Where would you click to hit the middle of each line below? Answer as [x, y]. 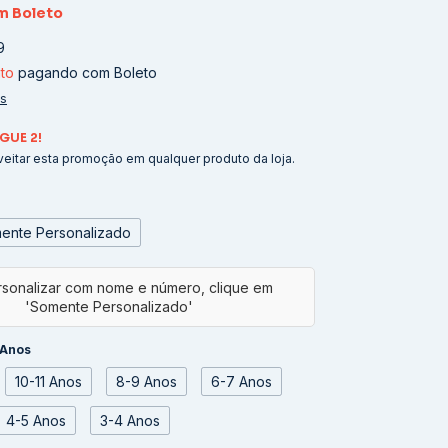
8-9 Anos [146, 381]
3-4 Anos [130, 420]
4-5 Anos [36, 420]
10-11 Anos [48, 381]
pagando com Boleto [85, 72]
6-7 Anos [241, 381]
